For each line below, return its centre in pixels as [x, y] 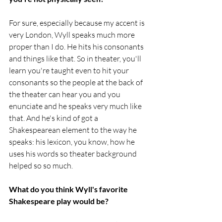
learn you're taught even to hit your [70, 71]
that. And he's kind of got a [54, 118]
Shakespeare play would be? [59, 201]
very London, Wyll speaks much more [73, 35]
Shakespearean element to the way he [74, 130]
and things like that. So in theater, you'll [76, 59]
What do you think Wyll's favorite [69, 189]
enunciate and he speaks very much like [76, 106]
